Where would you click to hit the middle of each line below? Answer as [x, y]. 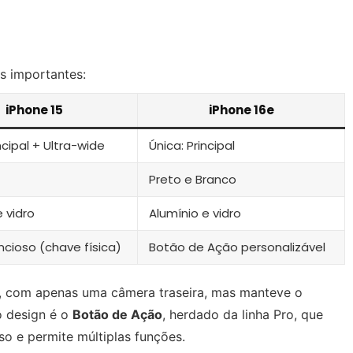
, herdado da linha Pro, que [243, 314]
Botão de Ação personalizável [237, 247]
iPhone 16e [241, 110]
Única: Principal [192, 145]
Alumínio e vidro [195, 213]
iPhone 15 [34, 110]
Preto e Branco [193, 179]
